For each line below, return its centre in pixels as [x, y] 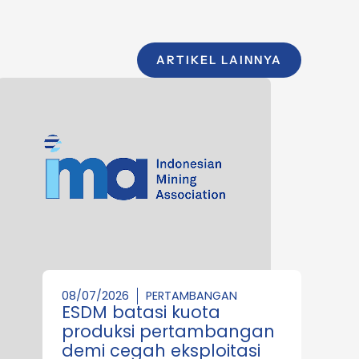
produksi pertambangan [168, 331]
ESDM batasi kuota [141, 312]
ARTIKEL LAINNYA [219, 60]
